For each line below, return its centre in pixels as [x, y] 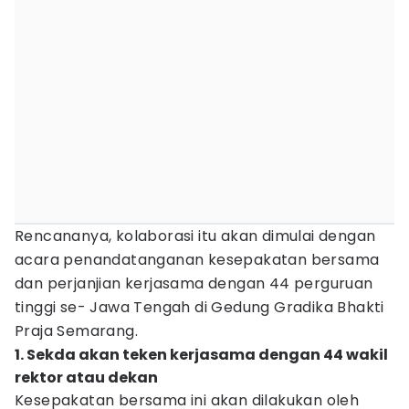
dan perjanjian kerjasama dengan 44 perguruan [194, 283]
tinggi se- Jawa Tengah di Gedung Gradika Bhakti [199, 307]
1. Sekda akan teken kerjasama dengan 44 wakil [201, 355]
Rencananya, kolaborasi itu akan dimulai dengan [195, 236]
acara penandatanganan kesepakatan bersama [197, 260]
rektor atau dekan [86, 378]
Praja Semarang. [79, 331]
